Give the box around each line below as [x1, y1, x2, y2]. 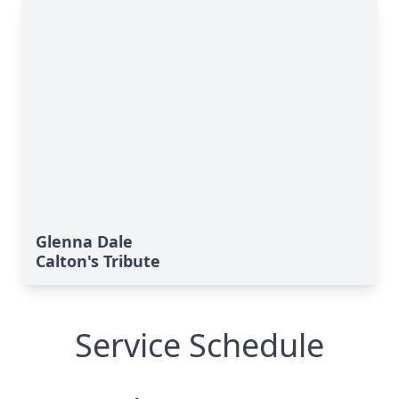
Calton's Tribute [36, 250, 160, 272]
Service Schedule [75, 323, 324, 367]
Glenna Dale [36, 231, 133, 252]
